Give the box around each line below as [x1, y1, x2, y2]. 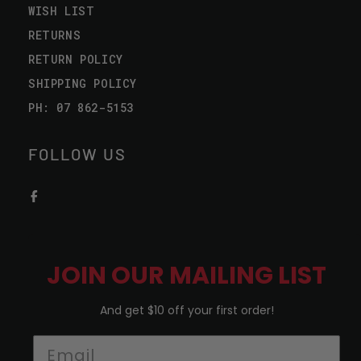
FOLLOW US [28, 144, 127, 164]
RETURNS [28, 27, 81, 43]
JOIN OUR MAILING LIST [47, 259, 326, 293]
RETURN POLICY [28, 52, 123, 67]
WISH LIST [28, 3, 95, 19]
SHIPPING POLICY [28, 76, 137, 91]
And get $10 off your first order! [99, 302, 274, 318]
